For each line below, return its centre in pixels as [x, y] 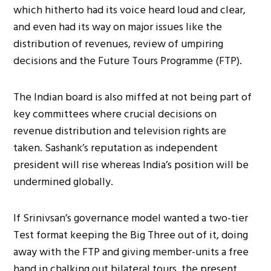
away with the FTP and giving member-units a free [131, 252]
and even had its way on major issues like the [118, 27]
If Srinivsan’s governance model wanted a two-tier [131, 218]
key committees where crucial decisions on [115, 114]
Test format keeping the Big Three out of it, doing [131, 235]
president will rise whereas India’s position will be [131, 165]
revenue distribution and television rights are [120, 131]
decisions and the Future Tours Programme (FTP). [128, 60]
